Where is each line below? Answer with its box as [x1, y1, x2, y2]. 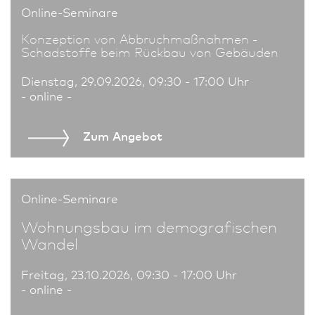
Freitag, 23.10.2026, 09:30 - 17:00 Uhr [21, 265, 237, 282]
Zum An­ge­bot [83, 127, 162, 144]
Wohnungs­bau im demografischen [21, 215, 277, 236]
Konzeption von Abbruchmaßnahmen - [21, 30, 257, 48]
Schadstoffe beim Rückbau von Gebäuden [21, 43, 278, 61]
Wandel [21, 232, 78, 253]
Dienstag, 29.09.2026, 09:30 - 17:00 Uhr [21, 72, 249, 89]
